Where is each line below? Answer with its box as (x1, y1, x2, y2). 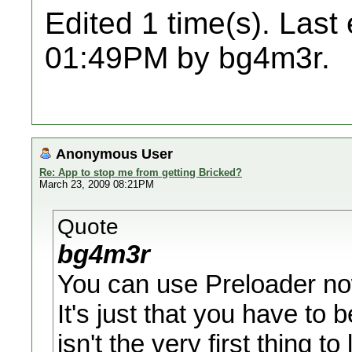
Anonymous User (56, 145, 173, 162)
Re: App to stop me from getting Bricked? (39, 167, 242, 178)
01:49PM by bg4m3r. (45, 41, 330, 75)
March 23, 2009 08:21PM (39, 178, 154, 190)
